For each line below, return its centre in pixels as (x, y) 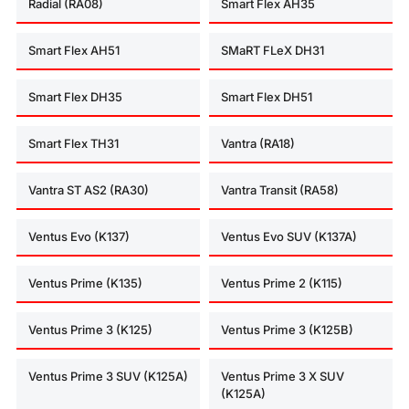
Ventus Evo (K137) (79, 236)
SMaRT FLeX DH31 (273, 50)
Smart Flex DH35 (75, 96)
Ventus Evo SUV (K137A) (289, 236)
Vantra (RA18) (258, 143)
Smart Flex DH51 (267, 96)
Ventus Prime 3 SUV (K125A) (108, 376)
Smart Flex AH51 (74, 50)
